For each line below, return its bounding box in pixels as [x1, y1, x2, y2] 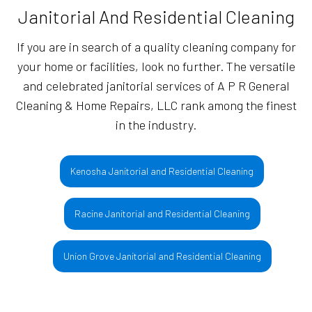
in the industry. [116, 117, 196, 133]
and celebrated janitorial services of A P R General [22, 78, 290, 94]
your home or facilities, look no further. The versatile [17, 58, 295, 75]
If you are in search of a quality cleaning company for [16, 39, 296, 55]
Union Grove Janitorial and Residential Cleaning [63, 250, 261, 263]
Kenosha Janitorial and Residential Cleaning [70, 165, 254, 178]
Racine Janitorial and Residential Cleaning [74, 208, 250, 220]
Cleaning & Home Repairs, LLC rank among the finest [15, 97, 297, 114]
